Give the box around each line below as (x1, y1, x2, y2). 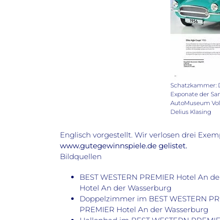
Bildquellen (60, 152, 102, 162)
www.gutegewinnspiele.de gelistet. (60, 141, 187, 151)
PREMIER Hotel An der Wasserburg (80, 205, 208, 215)
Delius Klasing (170, 108, 211, 115)
